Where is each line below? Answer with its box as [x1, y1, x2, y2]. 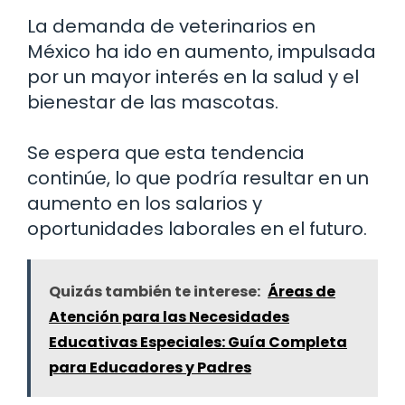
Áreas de [268, 281, 335, 303]
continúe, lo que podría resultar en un [27, 165, 369, 192]
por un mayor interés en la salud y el [27, 64, 359, 90]
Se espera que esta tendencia [27, 140, 305, 166]
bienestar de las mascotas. [27, 89, 278, 116]
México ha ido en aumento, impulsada [27, 39, 376, 65]
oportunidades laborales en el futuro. [27, 216, 367, 242]
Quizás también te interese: [49, 281, 260, 303]
